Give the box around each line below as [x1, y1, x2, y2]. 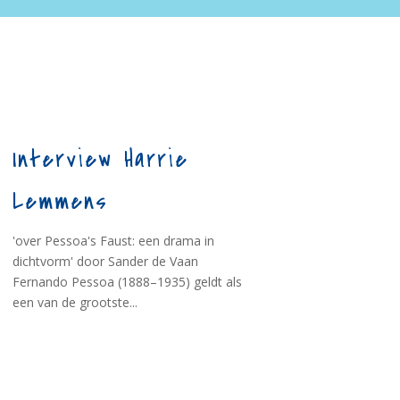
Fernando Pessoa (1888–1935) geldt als [12, 273, 242, 291]
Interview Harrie [12, 143, 188, 178]
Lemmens [12, 185, 108, 220]
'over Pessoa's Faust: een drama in [12, 232, 214, 250]
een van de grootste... [12, 294, 137, 312]
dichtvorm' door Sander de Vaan [12, 253, 205, 271]
